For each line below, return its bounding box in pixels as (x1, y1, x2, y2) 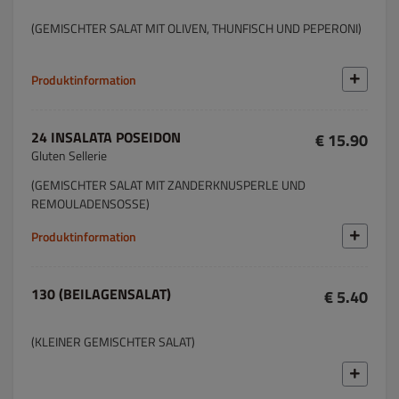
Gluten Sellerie (31, 146, 107, 165)
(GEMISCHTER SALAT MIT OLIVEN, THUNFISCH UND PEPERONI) (31, 19, 362, 37)
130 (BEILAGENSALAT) (31, 283, 171, 305)
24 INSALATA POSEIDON (31, 126, 181, 148)
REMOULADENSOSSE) (31, 194, 150, 213)
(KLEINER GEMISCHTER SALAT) (31, 332, 195, 351)
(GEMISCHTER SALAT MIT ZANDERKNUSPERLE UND (31, 175, 305, 194)
